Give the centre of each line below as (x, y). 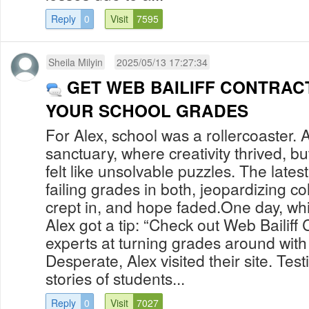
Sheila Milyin (76, 62)
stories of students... (115, 278)
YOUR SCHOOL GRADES (147, 110)
